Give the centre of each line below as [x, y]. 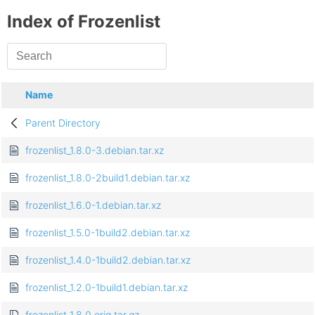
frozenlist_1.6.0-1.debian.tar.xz [93, 205]
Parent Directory [63, 123]
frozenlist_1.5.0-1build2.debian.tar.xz [108, 233]
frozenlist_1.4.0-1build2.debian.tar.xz [108, 260]
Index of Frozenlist [84, 22]
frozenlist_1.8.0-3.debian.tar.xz [95, 150]
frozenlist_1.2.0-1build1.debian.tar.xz [107, 288]
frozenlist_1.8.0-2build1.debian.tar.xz [108, 178]
